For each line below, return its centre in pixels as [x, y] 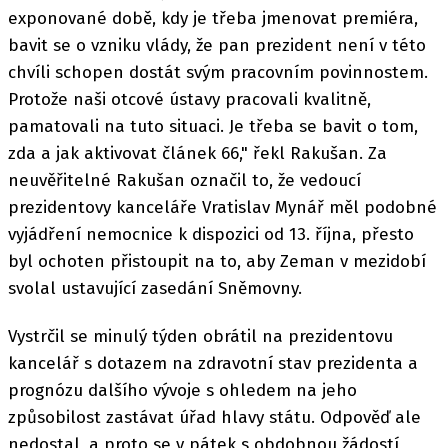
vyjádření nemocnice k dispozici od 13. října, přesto [211, 234]
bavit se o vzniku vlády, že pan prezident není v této [217, 45]
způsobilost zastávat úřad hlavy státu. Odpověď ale [214, 417]
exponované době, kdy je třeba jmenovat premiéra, [213, 18]
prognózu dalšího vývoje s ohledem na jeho [182, 390]
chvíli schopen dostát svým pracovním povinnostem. [218, 72]
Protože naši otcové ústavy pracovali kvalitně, [189, 99]
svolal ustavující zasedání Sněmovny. [155, 288]
